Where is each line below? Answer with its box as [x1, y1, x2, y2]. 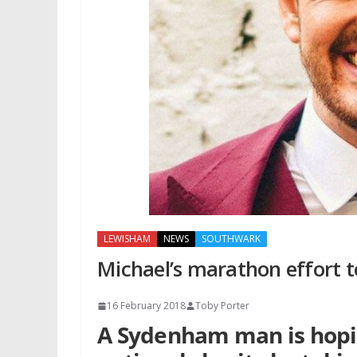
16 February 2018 [107, 299, 186, 312]
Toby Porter [195, 299, 249, 312]
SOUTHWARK [202, 232, 261, 245]
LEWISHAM [104, 232, 151, 245]
